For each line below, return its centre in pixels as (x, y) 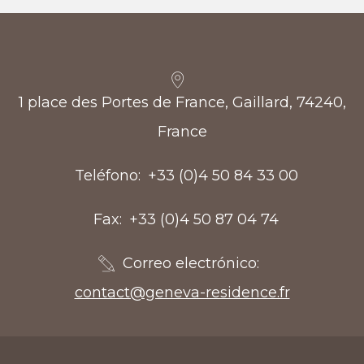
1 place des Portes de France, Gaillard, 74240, (182, 103)
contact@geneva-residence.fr (182, 293)
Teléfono (106, 176)
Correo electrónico (189, 264)
